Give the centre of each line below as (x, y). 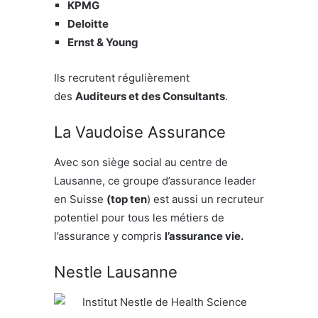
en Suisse (80, 199)
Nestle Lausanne (116, 272)
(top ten (127, 199)
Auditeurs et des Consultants (150, 96)
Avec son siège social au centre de (141, 162)
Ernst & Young (103, 42)
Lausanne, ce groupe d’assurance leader (155, 180)
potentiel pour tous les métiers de (139, 217)
